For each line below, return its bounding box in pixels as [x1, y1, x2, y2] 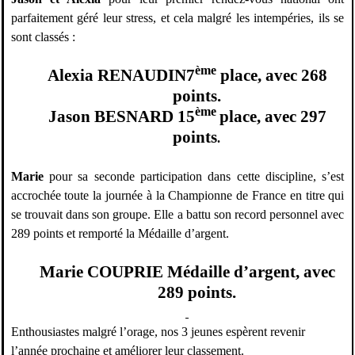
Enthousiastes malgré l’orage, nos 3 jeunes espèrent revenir [10, 325, 305, 339]
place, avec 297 [219, 107, 326, 127]
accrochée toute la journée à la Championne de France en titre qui [10, 189, 345, 203]
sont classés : [10, 30, 75, 44]
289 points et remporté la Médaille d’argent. [10, 227, 229, 241]
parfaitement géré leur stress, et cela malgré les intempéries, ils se [10, 11, 345, 25]
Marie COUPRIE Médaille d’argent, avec [39, 262, 335, 282]
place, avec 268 [216, 66, 327, 86]
